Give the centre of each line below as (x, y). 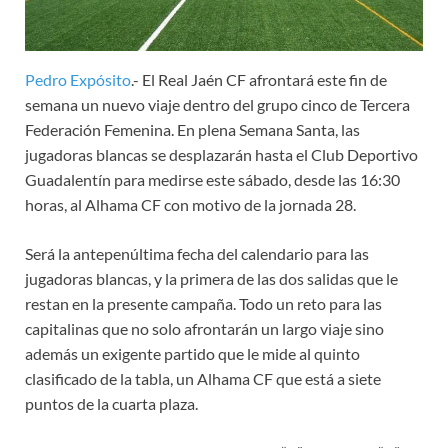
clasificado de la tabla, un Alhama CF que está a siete (203, 378)
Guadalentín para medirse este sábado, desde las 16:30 (212, 179)
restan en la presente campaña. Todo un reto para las (203, 303)
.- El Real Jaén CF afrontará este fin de (259, 79)
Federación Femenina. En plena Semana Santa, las (192, 129)
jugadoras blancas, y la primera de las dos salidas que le (211, 278)
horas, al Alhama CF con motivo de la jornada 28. (190, 204)
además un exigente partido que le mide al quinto (192, 353)
